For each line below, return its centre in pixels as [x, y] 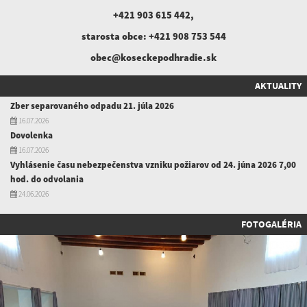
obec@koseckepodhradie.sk [153, 58]
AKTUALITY [278, 86]
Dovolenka [32, 135]
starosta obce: [115, 36]
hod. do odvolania [47, 179]
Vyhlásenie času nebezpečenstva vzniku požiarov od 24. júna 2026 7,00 [153, 165]
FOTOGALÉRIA [271, 224]
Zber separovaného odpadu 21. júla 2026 [92, 106]
